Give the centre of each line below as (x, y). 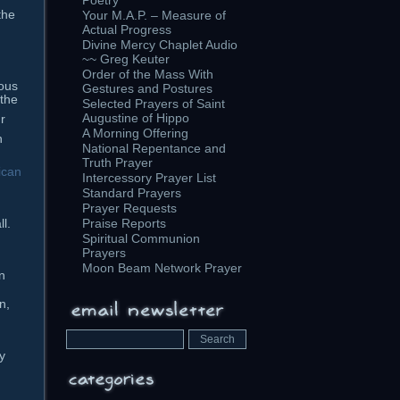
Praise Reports (124, 223)
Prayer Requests (129, 208)
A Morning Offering (135, 133)
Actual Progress (127, 29)
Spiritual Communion (141, 238)
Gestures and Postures (147, 88)
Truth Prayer (117, 162)
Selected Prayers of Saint (154, 104)
